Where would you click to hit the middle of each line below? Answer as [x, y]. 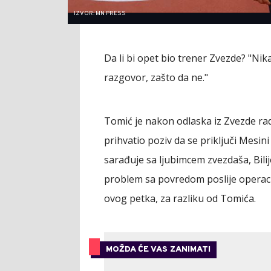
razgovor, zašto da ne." [156, 77]
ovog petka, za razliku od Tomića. [180, 198]
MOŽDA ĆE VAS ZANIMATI [158, 249]
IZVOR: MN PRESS [100, 13]
